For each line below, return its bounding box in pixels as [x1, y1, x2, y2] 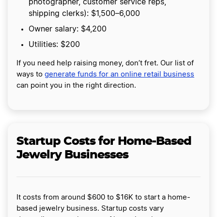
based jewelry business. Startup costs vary [16, 205, 164, 213]
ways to [16, 71, 45, 78]
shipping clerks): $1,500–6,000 [29, 10, 145, 18]
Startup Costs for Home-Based [16, 136, 191, 148]
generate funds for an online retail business [45, 71, 194, 78]
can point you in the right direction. [16, 82, 136, 90]
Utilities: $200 [29, 41, 80, 49]
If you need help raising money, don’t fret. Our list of [16, 60, 194, 67]
